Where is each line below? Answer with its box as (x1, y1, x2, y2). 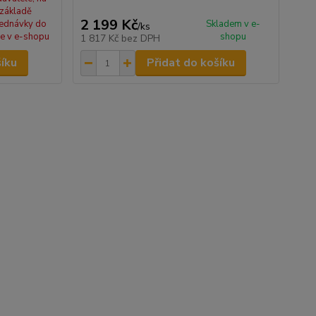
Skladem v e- (206, 18, 261, 30)
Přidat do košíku (146, 55, 235, 71)
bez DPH (121, 32, 160, 45)
